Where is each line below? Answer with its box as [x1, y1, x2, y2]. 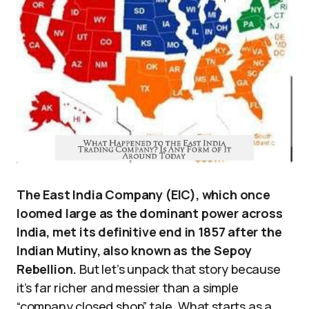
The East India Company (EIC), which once [17, 186, 270, 203]
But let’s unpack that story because [77, 260, 281, 277]
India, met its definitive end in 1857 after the [17, 223, 282, 240]
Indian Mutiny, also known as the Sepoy [17, 241, 252, 259]
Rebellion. [17, 260, 77, 277]
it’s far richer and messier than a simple [17, 279, 239, 296]
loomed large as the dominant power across [17, 204, 283, 221]
